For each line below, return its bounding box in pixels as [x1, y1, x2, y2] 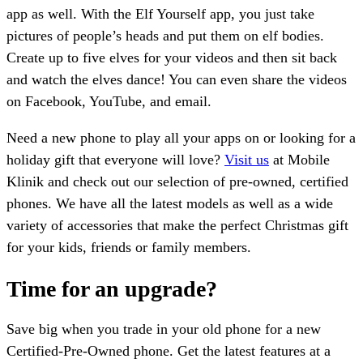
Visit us [224, 152, 269, 169]
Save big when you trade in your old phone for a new [6, 320, 321, 337]
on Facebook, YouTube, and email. [6, 93, 211, 110]
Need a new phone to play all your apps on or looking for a [6, 130, 356, 147]
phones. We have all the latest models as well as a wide [6, 195, 333, 212]
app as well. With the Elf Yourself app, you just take [6, 6, 314, 23]
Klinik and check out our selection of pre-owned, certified [6, 173, 348, 190]
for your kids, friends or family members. [6, 239, 251, 256]
